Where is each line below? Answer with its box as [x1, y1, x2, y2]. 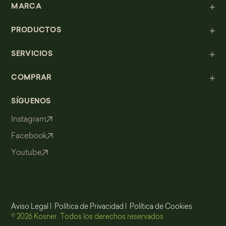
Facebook [11, 132, 47, 140]
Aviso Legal [11, 203, 49, 211]
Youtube [11, 149, 42, 157]
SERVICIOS [11, 50, 52, 58]
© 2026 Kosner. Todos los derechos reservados [11, 213, 164, 221]
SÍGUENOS [11, 98, 51, 105]
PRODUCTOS [11, 27, 61, 34]
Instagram [11, 116, 47, 124]
